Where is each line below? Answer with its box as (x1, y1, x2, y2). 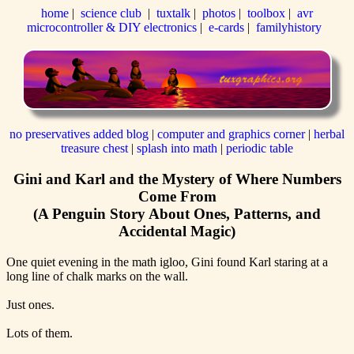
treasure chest (61, 141, 128, 156)
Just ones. (6, 297, 55, 311)
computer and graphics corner (157, 127, 305, 141)
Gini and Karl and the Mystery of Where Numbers (13, 171, 341, 188)
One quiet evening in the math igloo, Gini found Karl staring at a (6, 254, 328, 269)
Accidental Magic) (119, 223, 235, 240)
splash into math (137, 141, 217, 156)
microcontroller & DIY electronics (26, 21, 197, 34)
